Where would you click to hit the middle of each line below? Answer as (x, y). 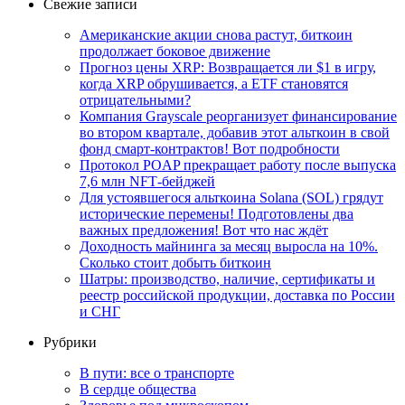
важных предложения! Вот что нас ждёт (204, 230)
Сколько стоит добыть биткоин (175, 262)
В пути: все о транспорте (157, 372)
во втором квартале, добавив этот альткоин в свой (235, 132)
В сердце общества (138, 389)
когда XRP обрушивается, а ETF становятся (214, 83)
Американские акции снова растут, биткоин (216, 34)
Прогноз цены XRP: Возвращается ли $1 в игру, (228, 67)
